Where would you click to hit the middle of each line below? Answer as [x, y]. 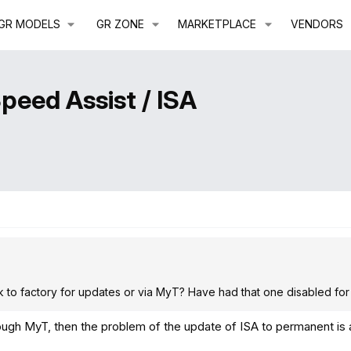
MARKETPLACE [217, 24]
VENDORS [317, 24]
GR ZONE [120, 24]
